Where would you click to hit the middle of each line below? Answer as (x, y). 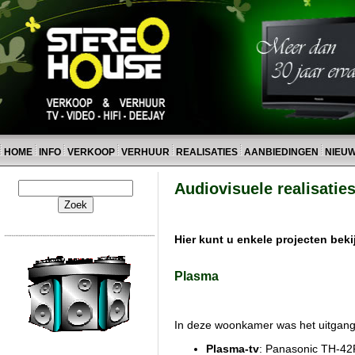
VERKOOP (92, 152)
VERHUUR (145, 152)
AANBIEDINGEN (281, 152)
